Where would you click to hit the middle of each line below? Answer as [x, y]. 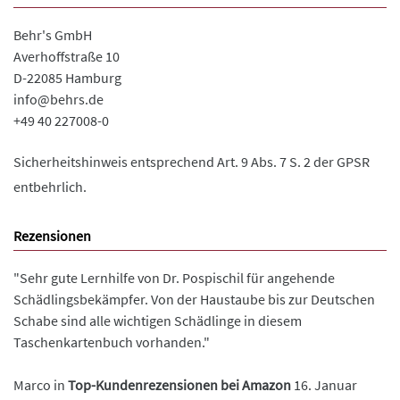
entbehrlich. [50, 187]
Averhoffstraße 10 [67, 57]
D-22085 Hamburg [67, 78]
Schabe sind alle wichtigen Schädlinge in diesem [158, 321]
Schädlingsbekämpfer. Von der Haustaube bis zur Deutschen [194, 300]
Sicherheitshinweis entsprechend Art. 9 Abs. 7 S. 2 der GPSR [192, 162]
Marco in [41, 385]
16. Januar [324, 385]
